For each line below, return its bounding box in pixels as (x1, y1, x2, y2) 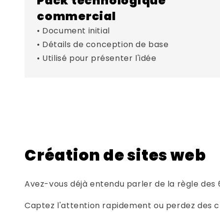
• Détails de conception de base (37, 38, 169, 50)
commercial (37, 7, 116, 24)
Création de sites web (25, 144, 206, 166)
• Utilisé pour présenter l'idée (37, 52, 157, 64)
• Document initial (37, 25, 110, 36)
